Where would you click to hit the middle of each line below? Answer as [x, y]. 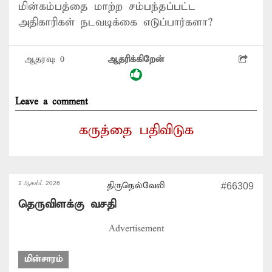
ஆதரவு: [42, 59]
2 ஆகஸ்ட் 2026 [39, 183]
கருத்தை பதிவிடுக [136, 130]
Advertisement [136, 229]
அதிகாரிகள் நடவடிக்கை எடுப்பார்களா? [115, 22]
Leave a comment [51, 102]
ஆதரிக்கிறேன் [136, 59]
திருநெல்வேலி [136, 185]
